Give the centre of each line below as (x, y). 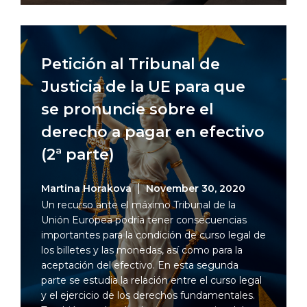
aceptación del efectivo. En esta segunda (140, 265)
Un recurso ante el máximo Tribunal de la (138, 205)
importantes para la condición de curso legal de (153, 235)
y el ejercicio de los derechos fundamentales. (148, 295)
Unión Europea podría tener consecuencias (144, 220)
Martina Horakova (86, 188)
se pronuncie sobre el (127, 109)
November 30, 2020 (196, 188)
